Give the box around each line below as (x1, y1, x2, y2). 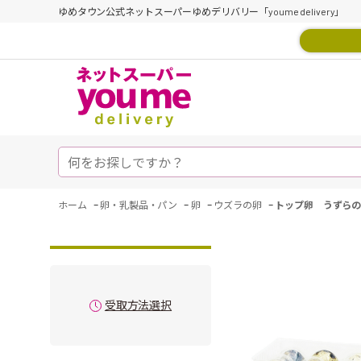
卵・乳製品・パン (100, 199, 178, 210)
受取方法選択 (104, 298, 172, 312)
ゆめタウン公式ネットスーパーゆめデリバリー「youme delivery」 (58, 6, 345, 17)
